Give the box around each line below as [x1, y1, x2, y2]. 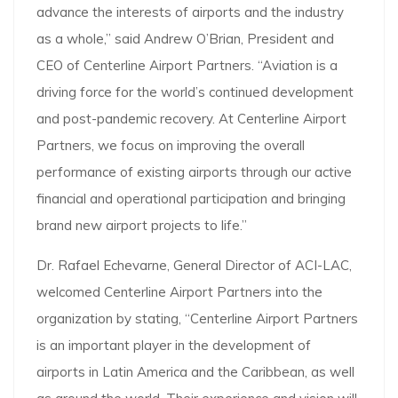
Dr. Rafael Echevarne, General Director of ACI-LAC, [36, 257, 352, 275]
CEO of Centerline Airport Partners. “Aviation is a [36, 57, 338, 75]
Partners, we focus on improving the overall [36, 137, 305, 155]
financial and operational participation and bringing [36, 190, 346, 208]
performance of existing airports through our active [36, 163, 352, 181]
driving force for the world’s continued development [36, 84, 354, 101]
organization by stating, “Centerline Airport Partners [36, 310, 358, 328]
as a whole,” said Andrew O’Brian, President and [36, 30, 334, 48]
